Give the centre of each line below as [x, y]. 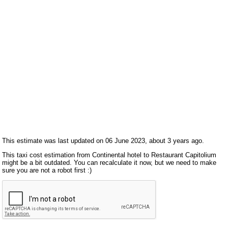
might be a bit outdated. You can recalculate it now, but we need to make [109, 162]
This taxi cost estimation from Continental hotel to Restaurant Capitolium [109, 155]
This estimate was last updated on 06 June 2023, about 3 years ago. [103, 140]
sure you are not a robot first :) [47, 170]
